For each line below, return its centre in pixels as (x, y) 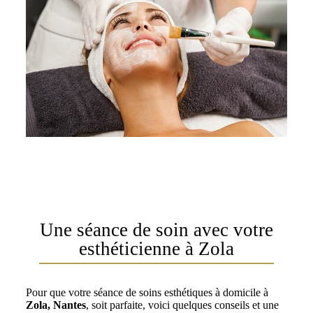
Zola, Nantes (56, 305)
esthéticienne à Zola (156, 249)
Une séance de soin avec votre (156, 230)
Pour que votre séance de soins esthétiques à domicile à (147, 293)
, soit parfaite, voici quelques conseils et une (182, 305)
